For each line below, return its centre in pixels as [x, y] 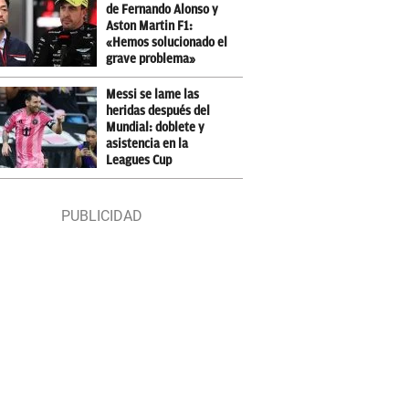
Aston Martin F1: [150, 26]
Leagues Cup [139, 160]
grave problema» [151, 59]
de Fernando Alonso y [163, 10]
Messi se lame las [153, 94]
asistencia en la [147, 144]
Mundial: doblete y [156, 127]
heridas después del [158, 111]
